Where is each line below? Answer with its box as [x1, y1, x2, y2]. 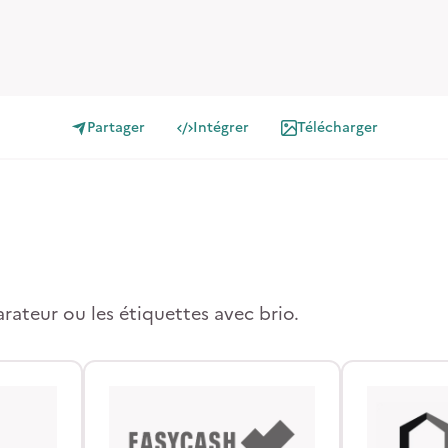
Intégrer [192, 117, 249, 138]
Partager [86, 117, 145, 138]
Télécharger [296, 117, 378, 138]
